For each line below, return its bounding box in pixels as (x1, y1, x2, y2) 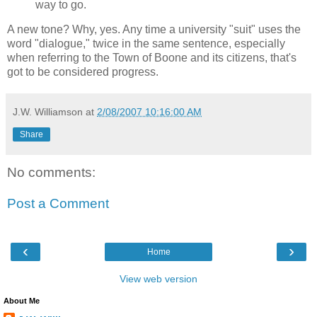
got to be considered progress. (7, 66, 158, 79)
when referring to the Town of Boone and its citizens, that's (7, 52, 296, 64)
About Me (4, 296, 40, 306)
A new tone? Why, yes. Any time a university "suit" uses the (7, 23, 301, 36)
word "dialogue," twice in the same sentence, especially (7, 38, 285, 50)
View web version (120, 273, 197, 285)
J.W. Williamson (13, 106, 83, 118)
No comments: (7, 165, 96, 180)
